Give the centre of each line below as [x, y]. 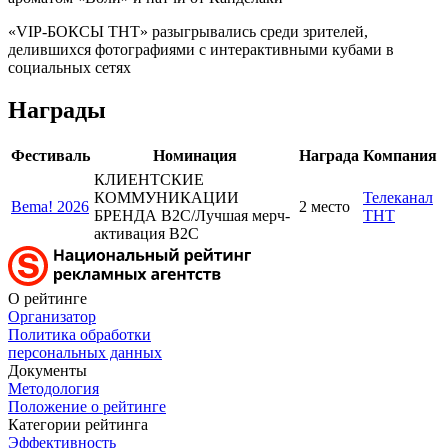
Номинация [194, 155]
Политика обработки [79, 334]
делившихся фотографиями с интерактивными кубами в [201, 49]
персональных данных [85, 352]
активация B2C [148, 233]
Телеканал [398, 197]
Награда [329, 155]
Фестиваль [50, 155]
